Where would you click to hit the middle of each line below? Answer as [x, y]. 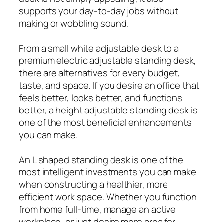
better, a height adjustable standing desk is [108, 110]
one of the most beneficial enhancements [106, 122]
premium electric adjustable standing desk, [108, 60]
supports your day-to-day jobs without [99, 11]
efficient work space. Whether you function [108, 196]
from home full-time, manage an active [98, 209]
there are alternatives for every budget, [100, 73]
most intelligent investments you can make [108, 172]
